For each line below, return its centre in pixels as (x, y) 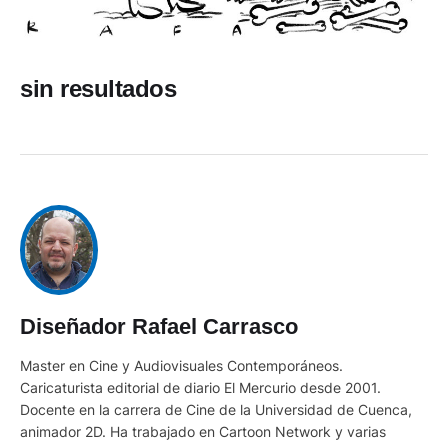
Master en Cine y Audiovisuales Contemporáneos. (181, 366)
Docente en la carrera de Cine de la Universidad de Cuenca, (216, 410)
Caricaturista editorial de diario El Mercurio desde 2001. (200, 388)
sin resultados (98, 89)
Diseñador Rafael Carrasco (159, 327)
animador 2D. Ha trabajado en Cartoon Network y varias (203, 432)
